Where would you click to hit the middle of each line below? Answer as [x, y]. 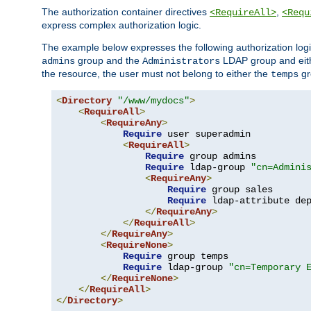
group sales [239, 189]
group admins [220, 156]
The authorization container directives [126, 11]
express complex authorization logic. [121, 25]
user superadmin [206, 134]
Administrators [181, 61]
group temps [195, 256]
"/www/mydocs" [153, 100]
